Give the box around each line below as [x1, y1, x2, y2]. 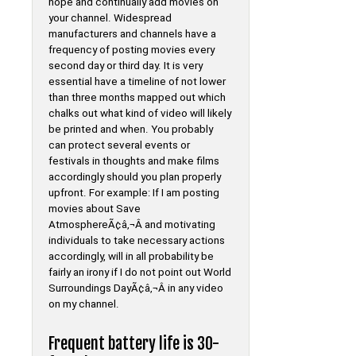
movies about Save [48, 203, 141, 215]
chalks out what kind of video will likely [48, 107, 231, 120]
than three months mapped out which [48, 91, 226, 104]
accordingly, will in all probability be [48, 250, 214, 263]
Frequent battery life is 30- [48, 334, 219, 354]
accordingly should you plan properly [48, 171, 221, 184]
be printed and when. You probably [48, 123, 213, 136]
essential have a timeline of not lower [48, 75, 226, 88]
